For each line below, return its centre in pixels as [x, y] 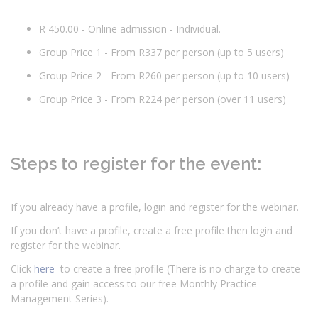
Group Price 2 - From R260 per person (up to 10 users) [169, 75]
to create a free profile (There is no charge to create [179, 268]
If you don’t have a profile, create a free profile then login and [152, 230]
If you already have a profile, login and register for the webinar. [156, 207]
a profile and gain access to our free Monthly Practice [134, 283]
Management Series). [61, 298]
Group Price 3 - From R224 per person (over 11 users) [165, 99]
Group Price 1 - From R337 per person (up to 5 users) [166, 52]
